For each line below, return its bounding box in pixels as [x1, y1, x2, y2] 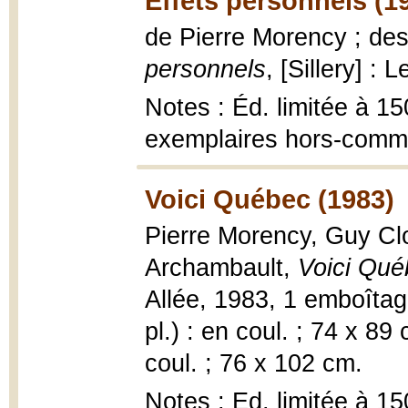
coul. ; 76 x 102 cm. [145, 350, 362, 377]
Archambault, [145, 254, 298, 281]
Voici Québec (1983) [145, 184, 394, 214]
